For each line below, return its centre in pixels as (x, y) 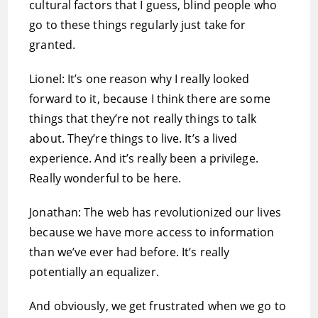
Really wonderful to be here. (105, 178)
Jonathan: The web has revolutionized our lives (155, 212)
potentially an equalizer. (94, 272)
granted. (53, 45)
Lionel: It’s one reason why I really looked (139, 79)
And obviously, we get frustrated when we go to (158, 306)
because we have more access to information (152, 232)
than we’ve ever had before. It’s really (130, 252)
